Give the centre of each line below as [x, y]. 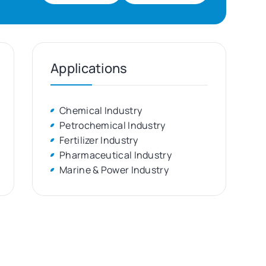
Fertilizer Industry [99, 140]
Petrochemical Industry [113, 126]
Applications [89, 69]
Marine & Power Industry [114, 170]
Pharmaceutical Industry [115, 155]
